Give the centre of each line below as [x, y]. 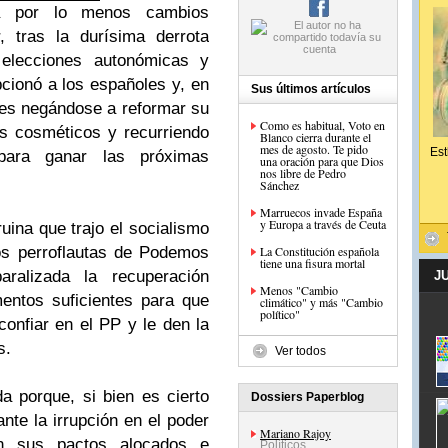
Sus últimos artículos [311, 89]
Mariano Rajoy [295, 433]
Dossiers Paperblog [307, 397]
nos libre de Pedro [303, 173]
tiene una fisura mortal [312, 263]
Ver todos [300, 351]
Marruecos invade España [321, 212]
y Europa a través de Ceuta [323, 224]
